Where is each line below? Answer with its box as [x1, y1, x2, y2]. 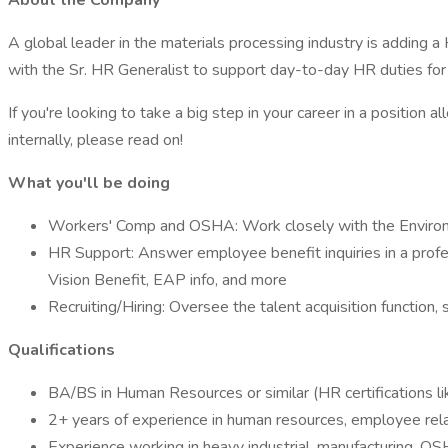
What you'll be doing [8, 172, 170, 194]
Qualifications [8, 339, 115, 361]
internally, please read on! [8, 129, 183, 151]
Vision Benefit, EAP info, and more [48, 269, 287, 291]
